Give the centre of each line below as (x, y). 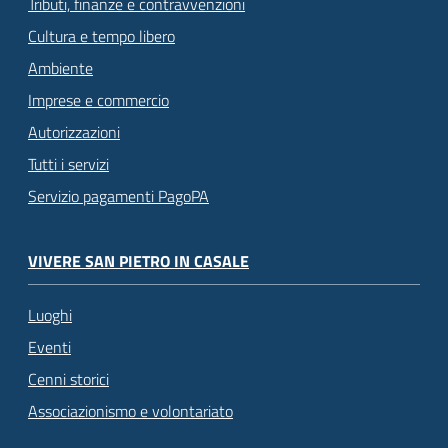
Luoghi (50, 315)
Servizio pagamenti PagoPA (118, 195)
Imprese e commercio (98, 99)
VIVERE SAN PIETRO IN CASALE (138, 260)
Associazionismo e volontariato (130, 411)
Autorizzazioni (74, 131)
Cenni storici (68, 379)
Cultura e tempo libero (101, 35)
